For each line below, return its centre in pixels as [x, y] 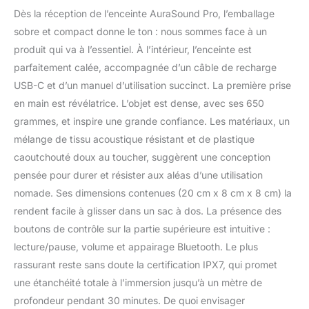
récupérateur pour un [192, 41]
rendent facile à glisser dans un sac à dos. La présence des [148, 210]
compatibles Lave [183, 12]
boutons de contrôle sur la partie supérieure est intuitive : [142, 228]
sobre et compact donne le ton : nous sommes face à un [140, 31]
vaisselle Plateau [180, 26]
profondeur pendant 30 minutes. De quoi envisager [129, 300]
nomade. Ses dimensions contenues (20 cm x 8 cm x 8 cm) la [153, 192]
